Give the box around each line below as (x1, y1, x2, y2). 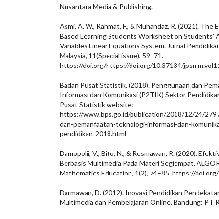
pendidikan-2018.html (60, 129, 126, 138)
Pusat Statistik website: (60, 100, 133, 109)
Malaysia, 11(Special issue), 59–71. (60, 51, 163, 60)
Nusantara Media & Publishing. (60, 2, 153, 11)
